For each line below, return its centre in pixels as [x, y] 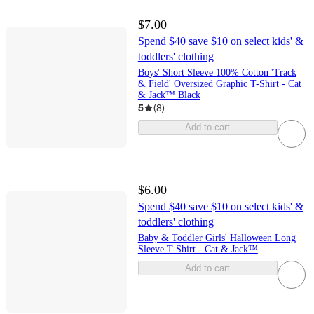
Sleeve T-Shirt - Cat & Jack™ [198, 249]
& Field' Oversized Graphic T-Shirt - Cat [219, 84]
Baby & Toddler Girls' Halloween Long [217, 238]
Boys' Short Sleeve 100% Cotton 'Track [217, 73]
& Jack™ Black [169, 95]
